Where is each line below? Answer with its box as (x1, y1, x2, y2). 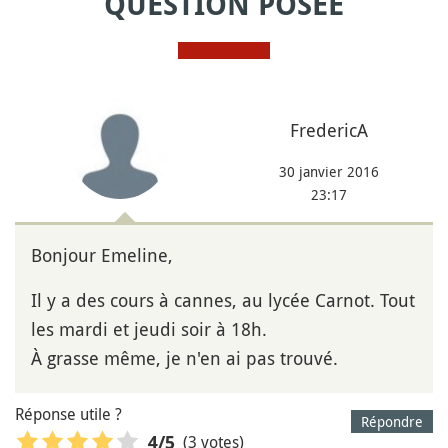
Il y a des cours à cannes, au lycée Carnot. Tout (31, 287, 415, 312)
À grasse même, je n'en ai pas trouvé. (31, 345, 338, 370)
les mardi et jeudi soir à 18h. (31, 316, 267, 341)
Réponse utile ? (15, 402, 122, 425)
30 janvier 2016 (278, 161, 379, 181)
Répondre (361, 411, 423, 431)
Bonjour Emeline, (31, 242, 173, 267)
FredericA (289, 117, 368, 142)
